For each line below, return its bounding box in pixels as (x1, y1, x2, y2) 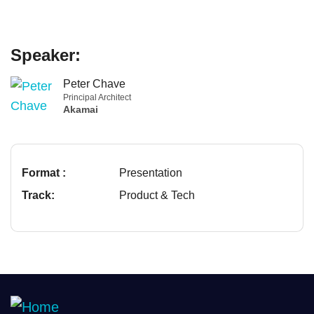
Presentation (118, 166, 182, 179)
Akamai (63, 103, 98, 115)
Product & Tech (118, 189, 195, 201)
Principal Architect (63, 92, 131, 102)
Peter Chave (63, 77, 125, 90)
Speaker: (11, 45, 81, 64)
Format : (22, 166, 66, 179)
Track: (22, 189, 55, 201)
